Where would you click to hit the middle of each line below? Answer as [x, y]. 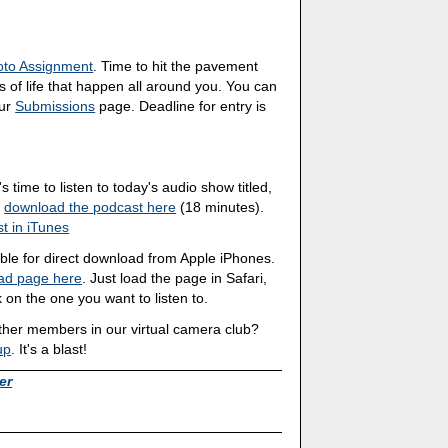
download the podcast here [90, 207]
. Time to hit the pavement [176, 65]
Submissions [55, 105]
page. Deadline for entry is [181, 105]
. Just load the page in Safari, [175, 278]
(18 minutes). [220, 207]
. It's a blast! [49, 348]
